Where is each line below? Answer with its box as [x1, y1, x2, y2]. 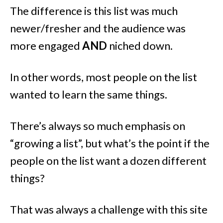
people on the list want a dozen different [10, 153, 207, 167]
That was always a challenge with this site [10, 202, 208, 216]
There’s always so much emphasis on [10, 118, 185, 132]
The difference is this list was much [10, 3, 178, 17]
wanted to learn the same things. [10, 87, 167, 101]
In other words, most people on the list [10, 70, 197, 84]
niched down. [107, 38, 173, 52]
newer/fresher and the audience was [10, 21, 186, 35]
